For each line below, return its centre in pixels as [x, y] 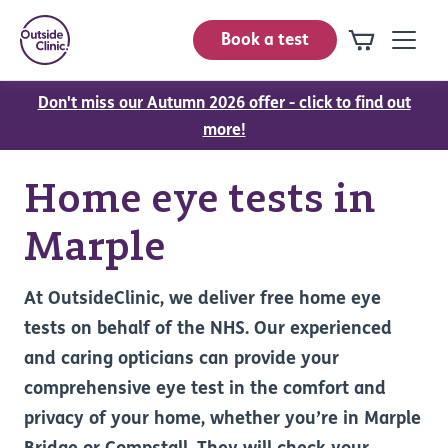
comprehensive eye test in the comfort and [205, 389]
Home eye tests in [199, 198]
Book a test [265, 40]
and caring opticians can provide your [181, 359]
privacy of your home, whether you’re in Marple [222, 419]
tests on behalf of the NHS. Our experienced [208, 329]
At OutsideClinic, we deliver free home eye [202, 299]
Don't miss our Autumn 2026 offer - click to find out [224, 104]
